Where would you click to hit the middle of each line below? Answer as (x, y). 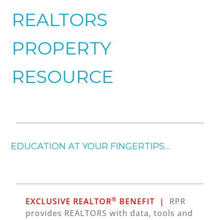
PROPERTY (62, 48)
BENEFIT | (142, 201)
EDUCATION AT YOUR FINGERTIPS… (91, 146)
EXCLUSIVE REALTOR (69, 201)
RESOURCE (63, 77)
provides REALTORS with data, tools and (110, 213)
